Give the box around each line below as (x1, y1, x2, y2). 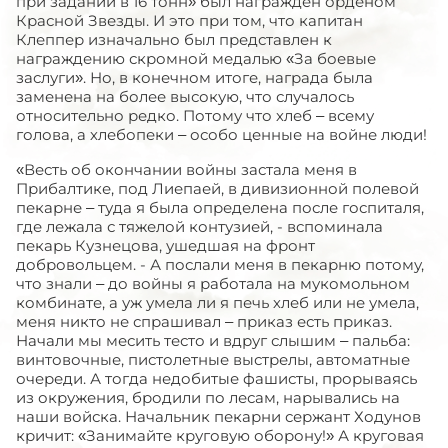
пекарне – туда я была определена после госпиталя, (16, 198, 424, 217)
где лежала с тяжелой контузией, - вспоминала (16, 217, 383, 236)
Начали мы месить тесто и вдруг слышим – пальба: (16, 331, 410, 350)
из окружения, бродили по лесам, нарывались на (16, 388, 400, 407)
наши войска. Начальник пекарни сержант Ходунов (16, 407, 421, 426)
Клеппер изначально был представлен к (16, 30, 332, 49)
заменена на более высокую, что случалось (16, 87, 354, 106)
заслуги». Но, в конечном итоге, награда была (16, 68, 373, 87)
